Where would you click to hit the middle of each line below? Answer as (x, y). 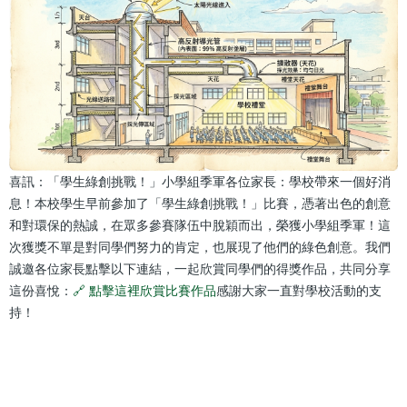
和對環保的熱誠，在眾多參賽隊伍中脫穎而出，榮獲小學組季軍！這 (200, 226)
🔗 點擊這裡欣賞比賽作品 (144, 291)
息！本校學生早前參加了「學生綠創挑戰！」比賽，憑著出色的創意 (200, 204)
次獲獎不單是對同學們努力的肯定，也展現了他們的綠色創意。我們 (200, 248)
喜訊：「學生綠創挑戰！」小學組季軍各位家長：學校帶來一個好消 (200, 182)
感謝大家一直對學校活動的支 (299, 291)
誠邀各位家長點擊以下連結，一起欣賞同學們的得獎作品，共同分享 (200, 269)
